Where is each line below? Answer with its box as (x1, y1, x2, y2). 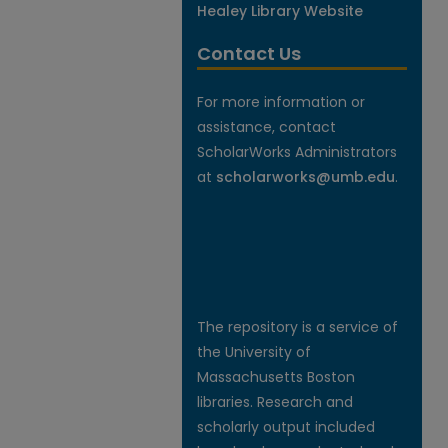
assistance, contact (197, 117, 336, 137)
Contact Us (197, 41, 301, 66)
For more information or (197, 92, 365, 112)
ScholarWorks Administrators (197, 142, 397, 162)
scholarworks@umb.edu (216, 167, 395, 187)
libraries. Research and (197, 392, 353, 412)
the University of (197, 342, 311, 362)
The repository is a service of (197, 317, 398, 337)
